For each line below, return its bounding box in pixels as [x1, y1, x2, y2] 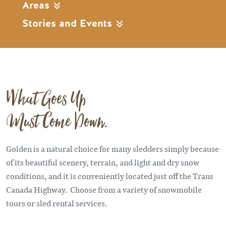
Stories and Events [22, 16, 115, 30]
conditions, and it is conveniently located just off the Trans [6, 170, 213, 182]
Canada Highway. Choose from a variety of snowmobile [6, 184, 202, 196]
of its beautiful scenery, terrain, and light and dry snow [6, 156, 199, 168]
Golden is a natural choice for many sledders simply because [6, 143, 219, 155]
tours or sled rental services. [6, 197, 110, 209]
